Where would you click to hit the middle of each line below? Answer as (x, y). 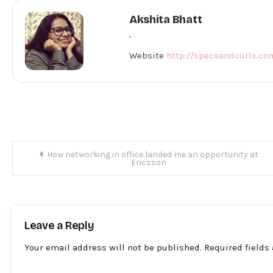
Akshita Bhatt (165, 19)
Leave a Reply (59, 225)
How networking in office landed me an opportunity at (152, 154)
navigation (57, 168)
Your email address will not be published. (113, 247)
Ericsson (149, 162)
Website (146, 55)
